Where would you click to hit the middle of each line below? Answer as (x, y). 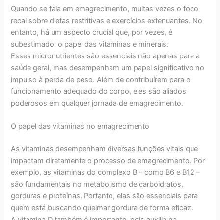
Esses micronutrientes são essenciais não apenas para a (106, 56)
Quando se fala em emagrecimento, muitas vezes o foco (105, 9)
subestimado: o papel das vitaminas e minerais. (90, 44)
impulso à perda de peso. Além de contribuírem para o (101, 79)
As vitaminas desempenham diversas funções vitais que (105, 149)
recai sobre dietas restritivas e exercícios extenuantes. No (107, 20)
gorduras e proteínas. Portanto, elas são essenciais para (105, 196)
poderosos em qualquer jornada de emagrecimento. (97, 103)
